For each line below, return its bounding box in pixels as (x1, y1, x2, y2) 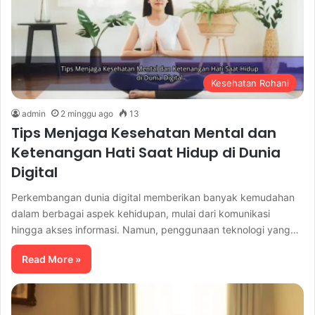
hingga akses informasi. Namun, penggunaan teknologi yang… (11, 224, 299, 236)
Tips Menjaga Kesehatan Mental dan (11, 123, 276, 143)
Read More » (22, 253, 81, 266)
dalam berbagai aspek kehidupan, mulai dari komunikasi (11, 207, 270, 220)
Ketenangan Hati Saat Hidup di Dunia (11, 143, 281, 163)
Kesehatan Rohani (211, 77, 289, 89)
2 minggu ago (60, 108, 113, 120)
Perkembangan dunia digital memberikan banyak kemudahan (11, 191, 295, 204)
